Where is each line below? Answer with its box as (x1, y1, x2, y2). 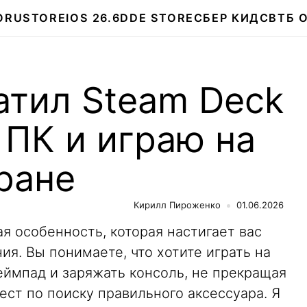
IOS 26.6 (66, 11, 121, 25)
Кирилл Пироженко (134, 199, 221, 210)
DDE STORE (120, 11, 194, 25)
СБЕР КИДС (193, 11, 269, 25)
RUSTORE (4, 11, 66, 25)
